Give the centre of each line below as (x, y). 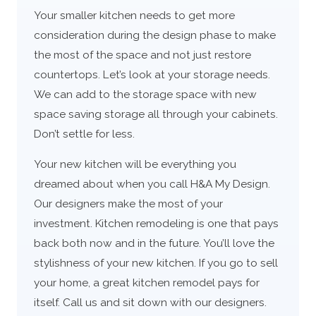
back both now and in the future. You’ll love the (154, 243)
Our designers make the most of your (128, 204)
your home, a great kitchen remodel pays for (146, 283)
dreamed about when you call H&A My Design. (152, 184)
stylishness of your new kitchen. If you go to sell (156, 263)
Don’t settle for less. (84, 133)
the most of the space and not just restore (142, 54)
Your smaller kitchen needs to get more (134, 15)
